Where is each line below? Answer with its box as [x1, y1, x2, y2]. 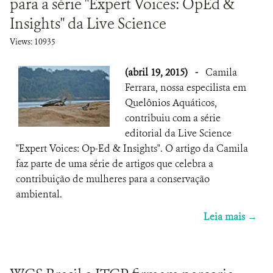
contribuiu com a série [125, 112, 221, 124]
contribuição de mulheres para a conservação [16, 172, 210, 185]
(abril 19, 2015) [125, 66, 190, 79]
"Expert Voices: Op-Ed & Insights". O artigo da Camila [16, 142, 248, 155]
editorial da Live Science [125, 127, 232, 140]
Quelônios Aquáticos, [125, 96, 217, 109]
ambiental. [16, 188, 62, 200]
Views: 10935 [10, 37, 55, 47]
